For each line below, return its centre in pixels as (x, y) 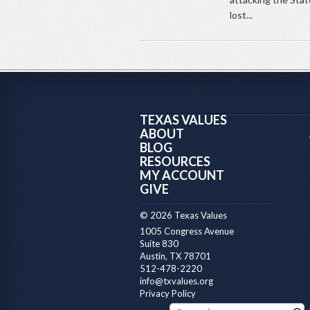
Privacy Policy (168, 294)
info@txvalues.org (176, 281)
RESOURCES (175, 162)
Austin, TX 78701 (175, 256)
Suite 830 (159, 244)
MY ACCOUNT (182, 175)
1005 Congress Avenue (187, 231)
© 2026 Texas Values (183, 216)
